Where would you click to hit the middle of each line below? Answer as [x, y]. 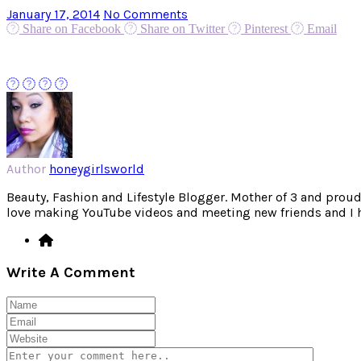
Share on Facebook [72, 29]
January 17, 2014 [53, 15]
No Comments [145, 15]
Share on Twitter [183, 29]
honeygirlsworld [97, 169]
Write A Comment [71, 272]
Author [26, 169]
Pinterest [266, 29]
